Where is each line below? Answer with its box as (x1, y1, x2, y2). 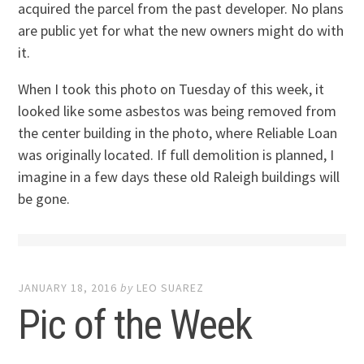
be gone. (18, 189, 71, 209)
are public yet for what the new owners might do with (18, 21, 344, 41)
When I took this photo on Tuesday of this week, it (18, 80, 325, 99)
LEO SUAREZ (136, 279, 205, 295)
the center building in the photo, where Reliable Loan (18, 123, 338, 143)
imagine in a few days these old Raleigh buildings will (18, 167, 340, 187)
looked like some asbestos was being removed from (18, 102, 337, 121)
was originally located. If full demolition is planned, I (18, 145, 335, 165)
